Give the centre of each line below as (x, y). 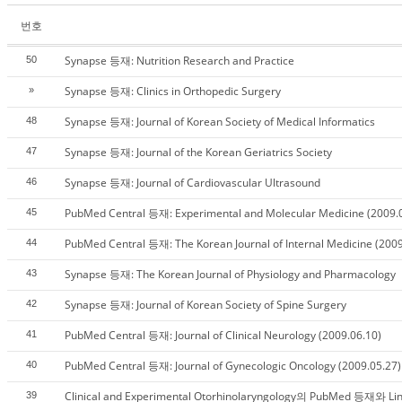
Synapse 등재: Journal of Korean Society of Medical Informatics (220, 122)
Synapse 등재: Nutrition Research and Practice (179, 61)
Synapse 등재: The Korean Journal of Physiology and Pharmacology (230, 274)
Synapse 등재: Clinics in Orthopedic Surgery (173, 91)
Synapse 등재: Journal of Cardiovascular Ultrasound (192, 183)
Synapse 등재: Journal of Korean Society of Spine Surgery (205, 305)
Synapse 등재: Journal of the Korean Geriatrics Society (198, 152)
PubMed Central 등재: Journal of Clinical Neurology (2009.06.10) (223, 335)
